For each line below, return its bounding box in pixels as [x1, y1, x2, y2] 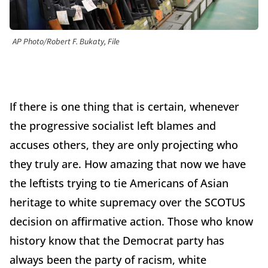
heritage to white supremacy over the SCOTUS [10, 195, 245, 210]
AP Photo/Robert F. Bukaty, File [13, 36, 120, 48]
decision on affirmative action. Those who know [10, 214, 253, 229]
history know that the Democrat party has [10, 233, 224, 248]
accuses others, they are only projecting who [10, 138, 238, 153]
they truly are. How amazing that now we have [10, 157, 246, 172]
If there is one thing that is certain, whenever [10, 99, 239, 114]
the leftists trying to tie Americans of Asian [10, 176, 229, 191]
